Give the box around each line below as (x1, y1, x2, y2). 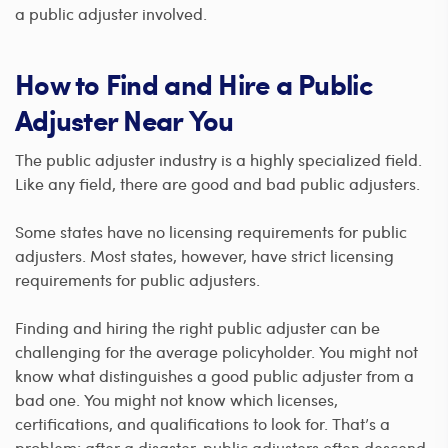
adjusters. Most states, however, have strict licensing (15, 244, 394, 266)
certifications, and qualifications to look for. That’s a (15, 412, 390, 434)
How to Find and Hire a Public (15, 63, 373, 104)
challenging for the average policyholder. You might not (15, 340, 418, 362)
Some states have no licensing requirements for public (15, 220, 407, 242)
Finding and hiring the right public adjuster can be (15, 316, 380, 338)
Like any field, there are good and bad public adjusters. (15, 172, 420, 194)
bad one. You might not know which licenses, (15, 388, 338, 410)
